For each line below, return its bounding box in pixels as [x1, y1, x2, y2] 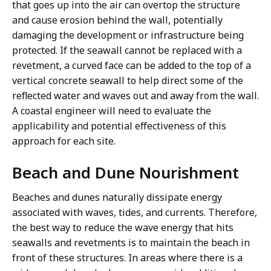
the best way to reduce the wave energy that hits [12, 221, 233, 235]
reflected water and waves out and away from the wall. [12, 89, 259, 103]
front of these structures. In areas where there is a [12, 251, 243, 265]
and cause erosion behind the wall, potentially [12, 13, 223, 27]
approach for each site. [12, 134, 116, 148]
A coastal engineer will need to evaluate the [12, 104, 211, 118]
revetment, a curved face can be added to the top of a [12, 59, 251, 73]
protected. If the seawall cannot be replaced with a [12, 44, 242, 57]
